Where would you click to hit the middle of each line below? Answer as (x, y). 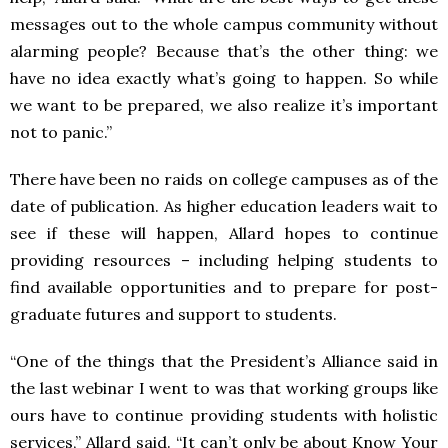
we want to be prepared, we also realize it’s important (224, 105)
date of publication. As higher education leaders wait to (224, 206)
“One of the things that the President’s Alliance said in (224, 361)
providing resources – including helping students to (224, 260)
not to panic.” (61, 132)
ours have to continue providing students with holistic (224, 415)
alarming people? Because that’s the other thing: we (224, 51)
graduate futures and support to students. (175, 314)
